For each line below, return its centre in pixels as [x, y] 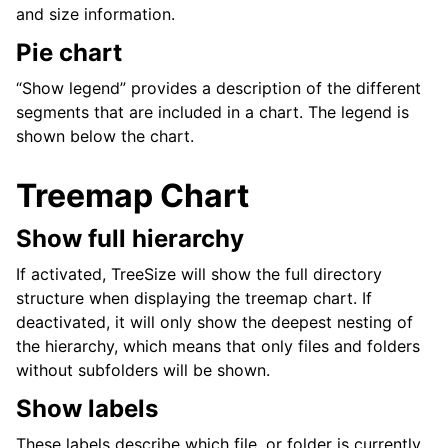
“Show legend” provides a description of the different [218, 88]
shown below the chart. [105, 136]
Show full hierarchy [130, 239]
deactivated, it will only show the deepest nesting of [214, 322]
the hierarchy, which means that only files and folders [218, 346]
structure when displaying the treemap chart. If [194, 298]
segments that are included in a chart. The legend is [212, 112]
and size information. [95, 14]
